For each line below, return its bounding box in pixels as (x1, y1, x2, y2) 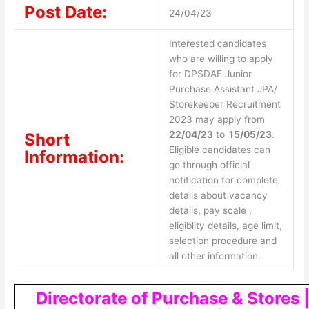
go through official (168, 159, 250, 170)
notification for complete (168, 174, 278, 186)
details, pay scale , (168, 204, 252, 216)
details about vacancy (168, 189, 268, 201)
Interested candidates (168, 37, 266, 49)
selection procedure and (168, 235, 277, 246)
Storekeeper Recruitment (168, 98, 281, 110)
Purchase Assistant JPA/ (168, 83, 277, 94)
